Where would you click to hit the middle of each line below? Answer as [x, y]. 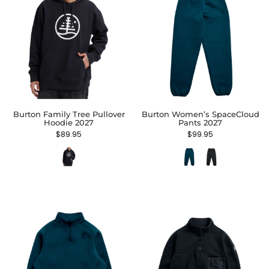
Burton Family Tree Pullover [69, 114]
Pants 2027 [200, 122]
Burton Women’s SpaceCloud [200, 114]
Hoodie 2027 [69, 122]
